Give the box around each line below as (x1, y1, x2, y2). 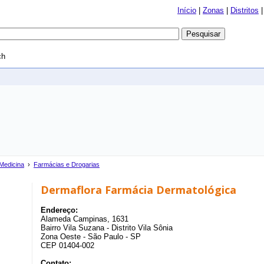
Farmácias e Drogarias (34, 161, 100, 168)
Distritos (230, 6, 259, 15)
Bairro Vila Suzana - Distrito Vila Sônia (41, 223, 173, 232)
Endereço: (41, 206, 78, 214)
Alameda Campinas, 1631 (41, 214, 128, 223)
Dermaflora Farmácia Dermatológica (41, 183, 236, 197)
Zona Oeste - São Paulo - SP (41, 232, 141, 241)
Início (177, 6, 196, 15)
